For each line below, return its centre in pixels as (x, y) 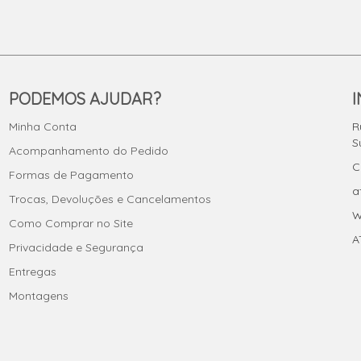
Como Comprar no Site (71, 223)
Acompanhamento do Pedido (88, 150)
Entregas (32, 271)
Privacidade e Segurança (76, 247)
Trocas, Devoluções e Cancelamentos (110, 199)
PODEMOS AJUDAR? (85, 98)
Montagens (38, 295)
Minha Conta (42, 126)
